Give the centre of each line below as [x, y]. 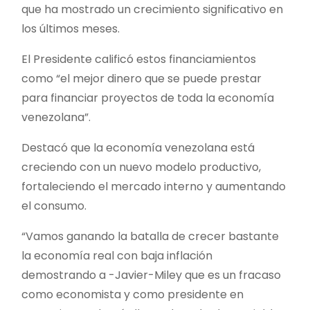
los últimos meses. [71, 28]
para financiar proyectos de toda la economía [148, 98]
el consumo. [54, 206]
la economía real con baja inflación [117, 255]
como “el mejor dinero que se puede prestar [142, 78]
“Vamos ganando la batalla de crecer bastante [150, 236]
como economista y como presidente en [133, 294]
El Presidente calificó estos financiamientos [139, 59]
